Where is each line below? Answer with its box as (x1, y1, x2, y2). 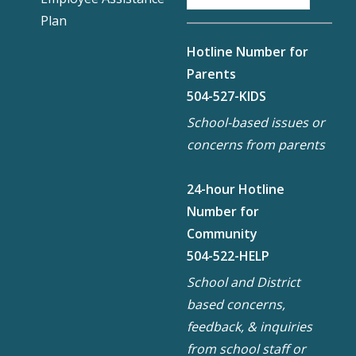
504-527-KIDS (186, 87, 266, 105)
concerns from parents (186, 135, 325, 153)
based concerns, (186, 295, 285, 313)
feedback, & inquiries (186, 317, 312, 335)
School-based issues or (186, 113, 325, 131)
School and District (186, 273, 300, 291)
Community (186, 224, 257, 242)
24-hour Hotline (186, 180, 284, 198)
